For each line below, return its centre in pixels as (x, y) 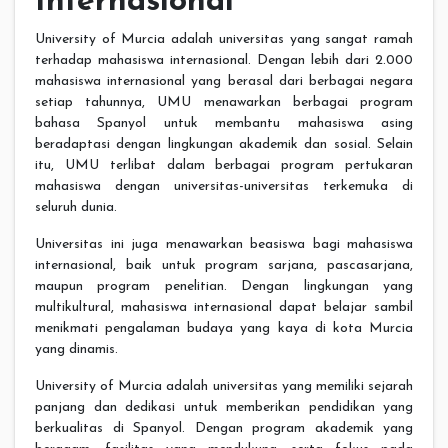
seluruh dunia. (76, 208)
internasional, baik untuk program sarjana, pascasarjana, (224, 266)
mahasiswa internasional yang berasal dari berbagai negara (224, 82)
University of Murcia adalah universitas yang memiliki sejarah (224, 387)
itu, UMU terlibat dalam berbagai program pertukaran (224, 166)
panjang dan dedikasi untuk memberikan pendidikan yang (224, 408)
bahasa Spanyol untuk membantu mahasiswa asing (224, 124)
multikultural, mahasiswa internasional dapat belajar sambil (224, 308)
